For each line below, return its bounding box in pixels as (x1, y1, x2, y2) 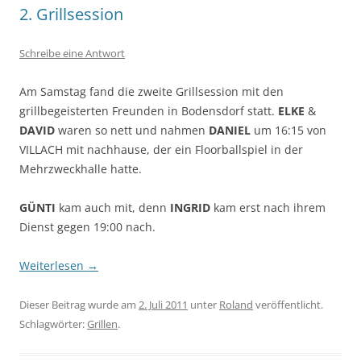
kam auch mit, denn (56, 200, 170, 216)
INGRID (170, 200, 210, 216)
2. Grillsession (19, 3, 123, 26)
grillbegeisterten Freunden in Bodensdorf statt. (19, 103, 278, 119)
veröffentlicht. (253, 297, 323, 313)
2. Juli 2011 (139, 297, 188, 313)
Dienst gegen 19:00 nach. (19, 219, 156, 235)
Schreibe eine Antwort (19, 46, 125, 61)
